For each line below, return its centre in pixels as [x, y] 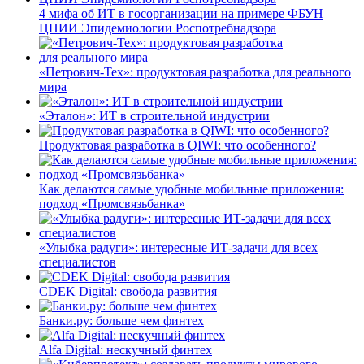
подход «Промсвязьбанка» [112, 203]
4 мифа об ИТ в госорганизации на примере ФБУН [181, 13]
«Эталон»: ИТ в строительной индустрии [154, 115]
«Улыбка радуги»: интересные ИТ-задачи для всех [178, 247]
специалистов [78, 262]
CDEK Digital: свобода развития [128, 291]
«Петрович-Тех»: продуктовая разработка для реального [195, 71]
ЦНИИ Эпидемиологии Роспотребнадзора [158, 28]
